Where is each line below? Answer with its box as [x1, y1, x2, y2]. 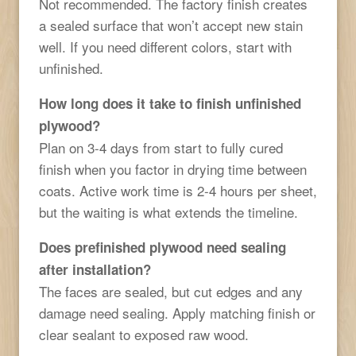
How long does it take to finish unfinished [39, 93, 301, 113]
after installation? [39, 259, 151, 279]
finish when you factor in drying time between [39, 158, 307, 179]
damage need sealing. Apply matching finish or [39, 302, 315, 323]
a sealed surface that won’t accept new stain [39, 14, 303, 35]
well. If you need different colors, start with [39, 36, 292, 56]
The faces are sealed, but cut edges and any [39, 281, 303, 301]
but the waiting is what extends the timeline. [39, 201, 298, 222]
